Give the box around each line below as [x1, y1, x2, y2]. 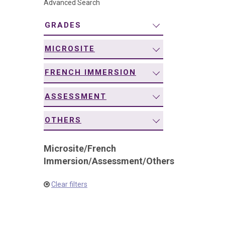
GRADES [45, 20, 81, 30]
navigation [30, 7, 66, 17]
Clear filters [51, 180, 87, 189]
